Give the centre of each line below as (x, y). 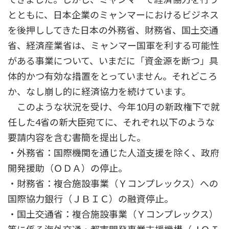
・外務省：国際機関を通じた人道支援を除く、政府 (113, 153)
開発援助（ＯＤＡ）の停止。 (67, 168)
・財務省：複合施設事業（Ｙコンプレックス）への (113, 184)
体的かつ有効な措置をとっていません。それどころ (112, 76)
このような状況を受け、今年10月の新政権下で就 (114, 107)
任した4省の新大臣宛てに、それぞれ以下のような (111, 122)
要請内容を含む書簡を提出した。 (77, 138)
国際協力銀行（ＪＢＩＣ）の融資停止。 (90, 199)
